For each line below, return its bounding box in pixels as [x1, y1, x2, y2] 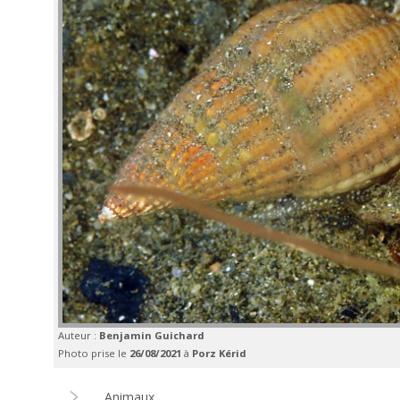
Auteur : [58, 329, 99, 343]
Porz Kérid [192, 346, 246, 361]
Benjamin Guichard [99, 329, 204, 343]
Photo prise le [58, 346, 129, 361]
